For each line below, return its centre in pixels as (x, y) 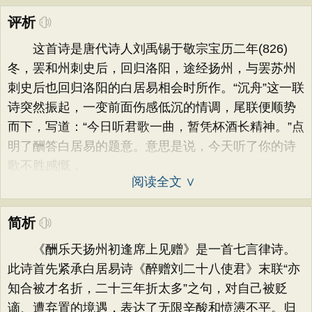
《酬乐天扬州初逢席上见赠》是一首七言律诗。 (152, 249)
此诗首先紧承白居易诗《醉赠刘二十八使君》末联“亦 (154, 269)
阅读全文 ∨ (164, 182)
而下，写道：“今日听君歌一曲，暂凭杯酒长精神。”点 (156, 127)
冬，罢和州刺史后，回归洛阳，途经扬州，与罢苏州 (152, 68)
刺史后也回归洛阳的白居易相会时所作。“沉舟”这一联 (156, 88)
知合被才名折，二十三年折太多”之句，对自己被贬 (148, 288)
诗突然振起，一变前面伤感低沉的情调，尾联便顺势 (152, 107)
